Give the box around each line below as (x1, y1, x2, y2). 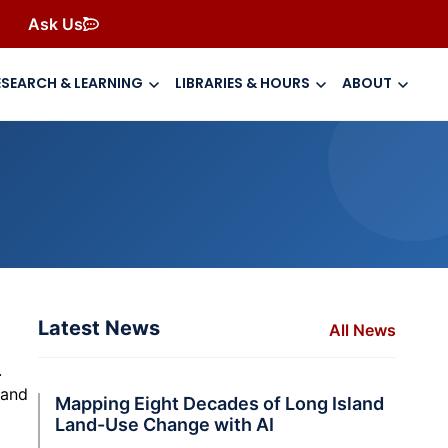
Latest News (38, 315, 160, 340)
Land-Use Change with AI (55, 413, 274, 435)
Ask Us (27, 14, 83, 34)
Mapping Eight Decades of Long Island (55, 392, 384, 414)
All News (329, 319, 396, 340)
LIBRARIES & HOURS (175, 73, 310, 94)
